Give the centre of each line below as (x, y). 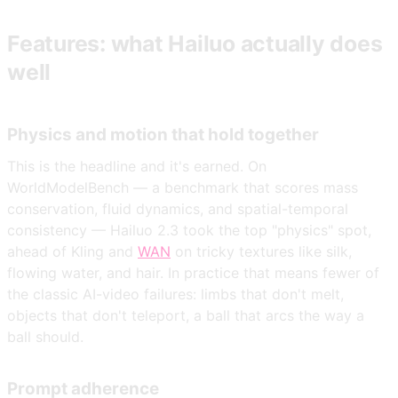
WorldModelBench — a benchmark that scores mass (183, 187)
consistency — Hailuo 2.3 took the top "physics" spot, (189, 230)
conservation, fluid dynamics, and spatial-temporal (178, 208)
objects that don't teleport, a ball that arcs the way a (186, 315)
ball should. (45, 336)
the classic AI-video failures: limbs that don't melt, (175, 294)
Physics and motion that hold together (163, 135)
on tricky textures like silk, (261, 251)
